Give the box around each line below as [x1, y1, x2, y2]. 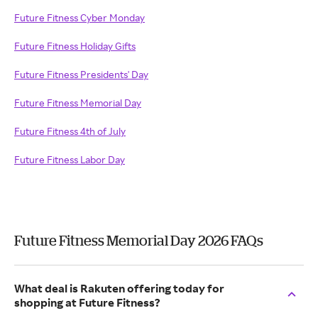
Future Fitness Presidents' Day [14, 68, 148, 80]
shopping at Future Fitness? [14, 295, 160, 309]
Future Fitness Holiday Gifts [14, 40, 136, 52]
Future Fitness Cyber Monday [14, 11, 145, 23]
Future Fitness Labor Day [14, 153, 125, 165]
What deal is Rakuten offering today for [14, 281, 224, 295]
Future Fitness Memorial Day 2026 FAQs [14, 232, 263, 248]
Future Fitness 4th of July [14, 125, 126, 137]
